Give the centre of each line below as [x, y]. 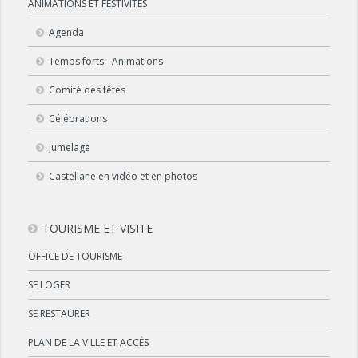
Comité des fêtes [87, 89]
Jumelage [70, 147]
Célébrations [78, 118]
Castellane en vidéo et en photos [123, 176]
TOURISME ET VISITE [97, 228]
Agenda [66, 32]
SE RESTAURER [59, 313]
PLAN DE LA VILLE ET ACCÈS [88, 342]
